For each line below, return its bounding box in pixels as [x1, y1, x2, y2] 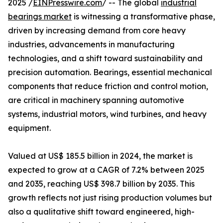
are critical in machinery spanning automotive [8, 95, 184, 106]
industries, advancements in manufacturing [8, 39, 175, 50]
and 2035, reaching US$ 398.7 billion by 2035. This [8, 179, 195, 189]
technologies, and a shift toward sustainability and [8, 53, 203, 64]
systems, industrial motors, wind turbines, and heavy [8, 109, 207, 119]
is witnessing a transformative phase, [72, 11, 215, 22]
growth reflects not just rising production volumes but [8, 193, 212, 203]
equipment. [8, 123, 51, 133]
